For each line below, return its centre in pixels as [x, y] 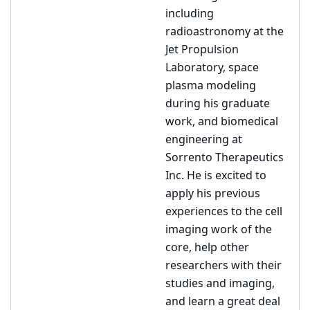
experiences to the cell [224, 212]
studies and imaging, [220, 284]
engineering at [204, 140]
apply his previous [213, 194]
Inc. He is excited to [216, 176]
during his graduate [218, 104]
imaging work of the [219, 230]
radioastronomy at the [225, 32]
